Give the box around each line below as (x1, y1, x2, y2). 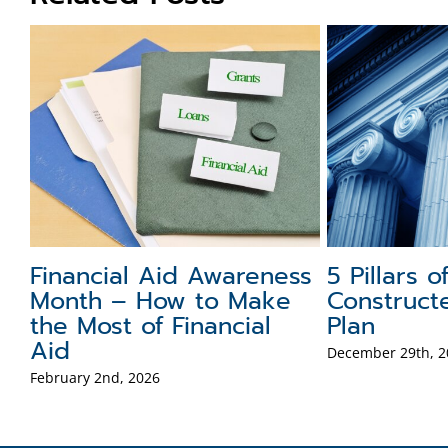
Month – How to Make (29, 282, 291, 319)
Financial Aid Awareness (29, 257, 312, 294)
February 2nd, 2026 (29, 367, 160, 387)
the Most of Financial (29, 307, 271, 344)
